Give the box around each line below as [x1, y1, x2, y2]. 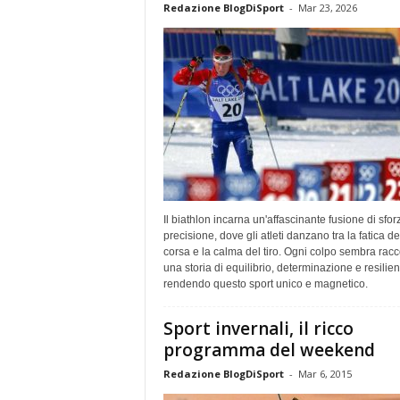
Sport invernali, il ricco [162, 316, 354, 340]
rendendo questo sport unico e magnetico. [162, 277, 368, 290]
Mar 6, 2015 [297, 366, 352, 380]
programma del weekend [162, 337, 375, 362]
